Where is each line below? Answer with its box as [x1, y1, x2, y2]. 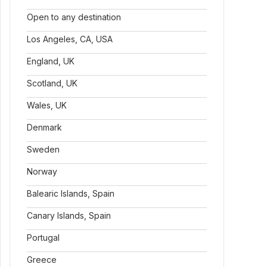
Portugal [27, 232, 60, 243]
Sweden [27, 144, 60, 154]
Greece [27, 254, 57, 265]
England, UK [27, 56, 74, 66]
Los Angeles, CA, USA [27, 34, 113, 44]
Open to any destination [27, 12, 121, 22]
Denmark [27, 122, 62, 132]
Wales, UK [27, 100, 67, 110]
